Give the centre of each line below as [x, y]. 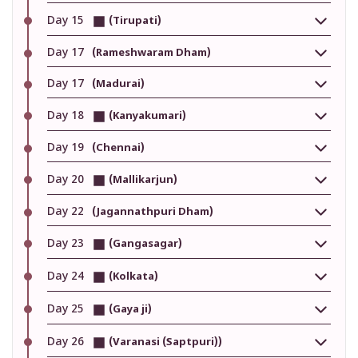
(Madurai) [118, 84]
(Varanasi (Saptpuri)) [164, 343]
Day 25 [67, 310]
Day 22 [67, 212]
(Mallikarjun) [142, 181]
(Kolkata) [132, 277]
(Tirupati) [134, 22]
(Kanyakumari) [146, 117]
